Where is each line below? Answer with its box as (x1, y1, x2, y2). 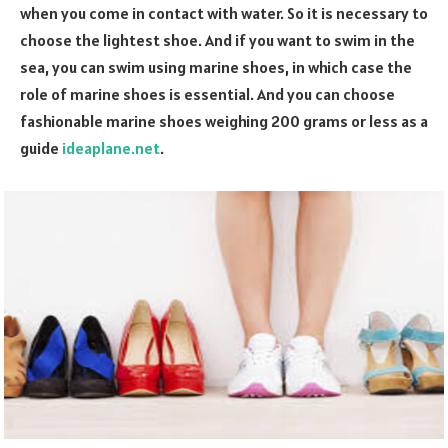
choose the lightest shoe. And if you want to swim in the (20, 29, 415, 50)
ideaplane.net (62, 137, 160, 158)
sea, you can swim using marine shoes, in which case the (20, 56, 412, 77)
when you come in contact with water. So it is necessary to (20, 2, 428, 23)
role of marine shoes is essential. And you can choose (20, 83, 395, 104)
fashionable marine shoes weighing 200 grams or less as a (20, 110, 428, 131)
